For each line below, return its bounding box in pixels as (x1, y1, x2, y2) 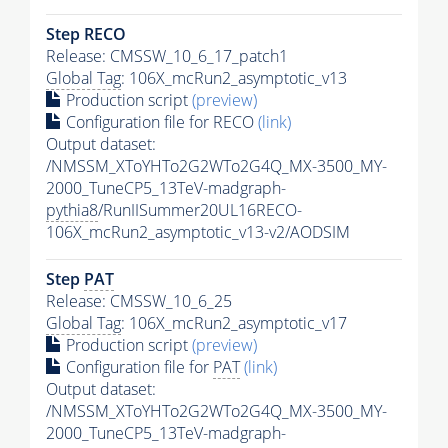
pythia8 (46, 199, 98, 222)
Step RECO (46, 23, 126, 46)
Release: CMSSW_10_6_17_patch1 (46, 45, 288, 68)
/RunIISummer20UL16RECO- (98, 199, 302, 222)
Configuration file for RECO (62, 111, 258, 134)
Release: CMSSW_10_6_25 (46, 290, 232, 313)
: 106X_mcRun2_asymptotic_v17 (121, 312, 347, 335)
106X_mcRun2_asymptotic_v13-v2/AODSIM (46, 221, 350, 244)
